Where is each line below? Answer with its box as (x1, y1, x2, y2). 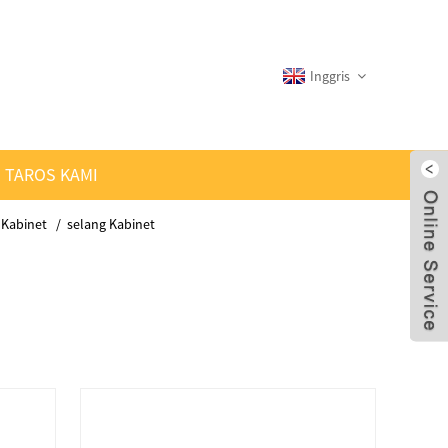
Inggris (310, 67, 350, 85)
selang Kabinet (67, 215, 155, 233)
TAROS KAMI (5, 163, 98, 186)
